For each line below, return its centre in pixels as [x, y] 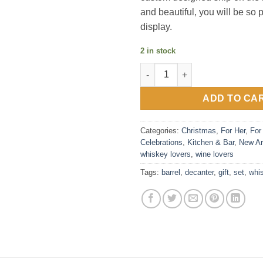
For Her [233, 131]
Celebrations [161, 143]
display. [156, 26]
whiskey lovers [166, 154]
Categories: [161, 131]
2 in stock [158, 50]
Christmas [199, 131]
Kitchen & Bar [211, 143]
